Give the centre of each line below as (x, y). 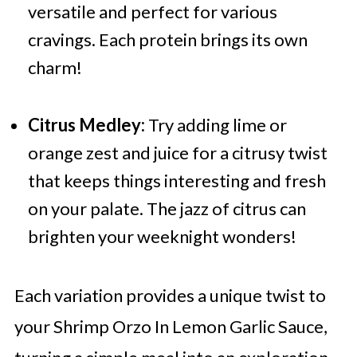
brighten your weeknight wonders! (162, 237)
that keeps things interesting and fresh (177, 181)
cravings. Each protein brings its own (167, 40)
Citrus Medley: (86, 125)
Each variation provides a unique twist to (170, 296)
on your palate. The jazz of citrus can (167, 209)
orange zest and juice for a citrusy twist (177, 153)
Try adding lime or (216, 125)
